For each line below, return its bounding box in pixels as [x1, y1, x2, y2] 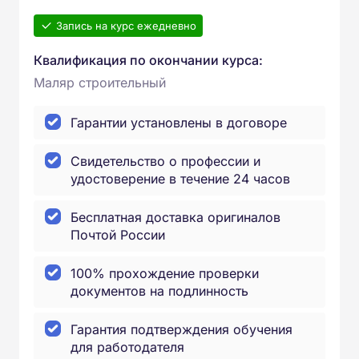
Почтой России [71, 227, 165, 243]
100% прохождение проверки [71, 265, 259, 281]
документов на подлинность [71, 283, 248, 299]
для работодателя [71, 339, 184, 355]
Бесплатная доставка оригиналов [71, 209, 280, 225]
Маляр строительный [34, 75, 166, 91]
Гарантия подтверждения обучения [71, 321, 292, 337]
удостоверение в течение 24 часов [71, 171, 290, 187]
